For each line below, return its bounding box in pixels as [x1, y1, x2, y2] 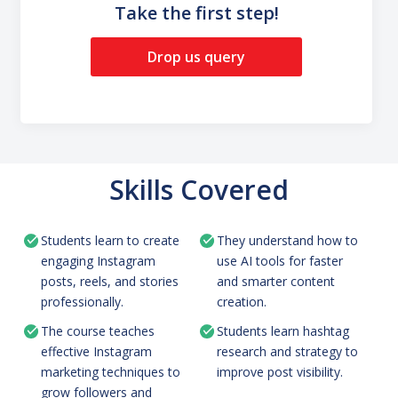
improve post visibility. [217, 362, 343, 380]
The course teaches [41, 322, 155, 339]
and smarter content [217, 272, 335, 290]
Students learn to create [41, 231, 180, 249]
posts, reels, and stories [41, 272, 179, 290]
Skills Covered [109, 171, 289, 208]
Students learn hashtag [217, 322, 349, 339]
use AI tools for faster [217, 251, 343, 269]
